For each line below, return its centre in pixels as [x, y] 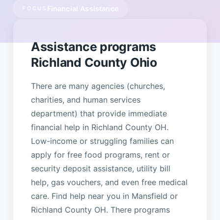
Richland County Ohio [94, 62]
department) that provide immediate [99, 113]
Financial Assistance [83, 8]
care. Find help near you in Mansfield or [104, 196]
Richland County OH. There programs [100, 209]
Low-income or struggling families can [102, 141]
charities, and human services [85, 99]
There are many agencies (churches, [98, 86]
